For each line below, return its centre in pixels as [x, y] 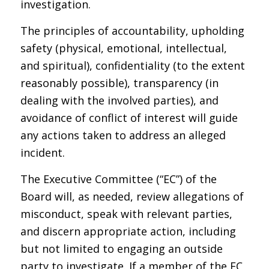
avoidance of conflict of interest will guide [129, 118]
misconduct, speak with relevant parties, [126, 214]
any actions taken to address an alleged [123, 135]
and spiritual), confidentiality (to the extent [132, 66]
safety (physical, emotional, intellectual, [123, 48]
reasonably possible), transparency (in [119, 83]
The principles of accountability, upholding [132, 31]
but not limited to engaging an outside [121, 249]
